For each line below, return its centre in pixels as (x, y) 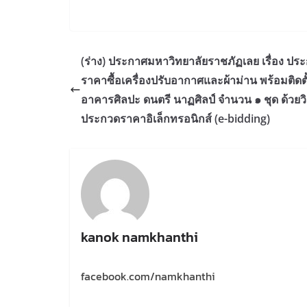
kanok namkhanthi (139, 237)
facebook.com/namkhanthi (148, 276)
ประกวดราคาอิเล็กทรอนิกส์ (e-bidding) (175, 119)
